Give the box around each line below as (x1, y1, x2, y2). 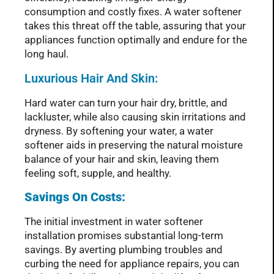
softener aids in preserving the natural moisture (24, 138, 243, 151)
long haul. (24, 48, 68, 61)
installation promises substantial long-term (24, 229, 223, 242)
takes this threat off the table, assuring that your (24, 20, 246, 32)
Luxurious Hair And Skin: (24, 70, 158, 86)
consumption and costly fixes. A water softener (24, 6, 242, 18)
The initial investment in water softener (24, 215, 203, 228)
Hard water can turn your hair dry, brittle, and (24, 96, 228, 109)
